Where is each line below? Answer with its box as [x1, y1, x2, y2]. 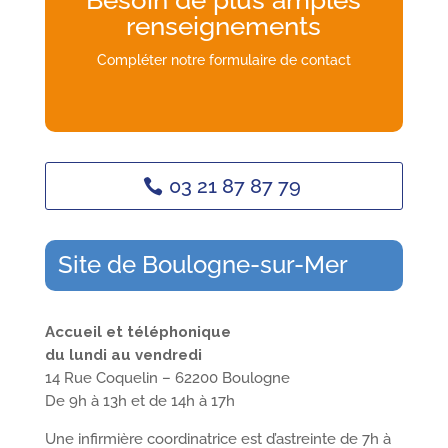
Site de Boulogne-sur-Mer [58, 250, 349, 280]
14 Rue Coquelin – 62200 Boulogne [44, 368, 290, 387]
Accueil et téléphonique [44, 322, 231, 341]
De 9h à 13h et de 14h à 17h [44, 391, 235, 410]
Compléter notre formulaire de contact [96, 51, 351, 68]
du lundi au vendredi [44, 345, 202, 364]
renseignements [126, 10, 322, 41]
